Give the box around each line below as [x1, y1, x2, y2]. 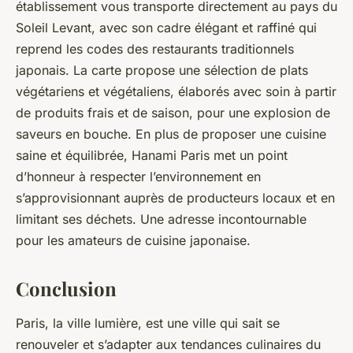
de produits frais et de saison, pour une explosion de [16, 105, 330, 121]
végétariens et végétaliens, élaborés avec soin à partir [16, 84, 336, 100]
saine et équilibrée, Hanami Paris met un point [16, 147, 288, 164]
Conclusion [16, 276, 117, 302]
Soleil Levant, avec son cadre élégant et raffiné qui [16, 20, 317, 36]
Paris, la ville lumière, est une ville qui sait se [16, 315, 280, 332]
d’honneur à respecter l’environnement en [16, 169, 261, 185]
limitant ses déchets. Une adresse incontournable [16, 211, 307, 228]
